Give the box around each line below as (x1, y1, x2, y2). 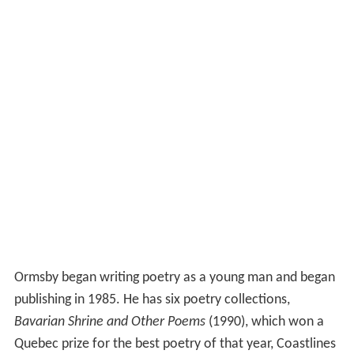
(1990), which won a (205, 314, 324, 330)
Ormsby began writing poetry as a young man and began (13, 269, 335, 285)
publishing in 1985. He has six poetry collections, (13, 292, 290, 307)
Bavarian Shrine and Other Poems (13, 314, 205, 330)
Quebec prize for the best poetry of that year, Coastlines (13, 336, 336, 352)
